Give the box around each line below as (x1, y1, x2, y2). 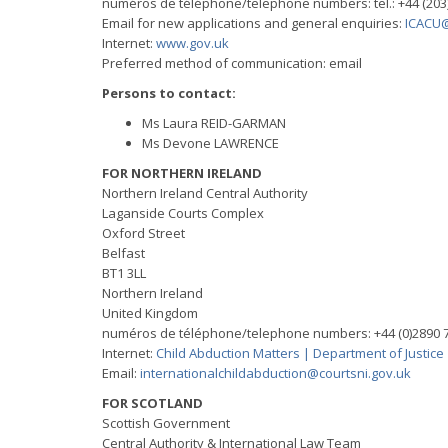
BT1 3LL (102, 264, 146, 282)
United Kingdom (102, 304, 198, 322)
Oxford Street (102, 224, 185, 242)
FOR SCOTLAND (102, 394, 203, 412)
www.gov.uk (156, 34, 229, 52)
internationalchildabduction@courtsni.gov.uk (140, 364, 411, 382)
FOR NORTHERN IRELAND (102, 164, 262, 182)
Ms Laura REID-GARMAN (142, 114, 286, 132)
